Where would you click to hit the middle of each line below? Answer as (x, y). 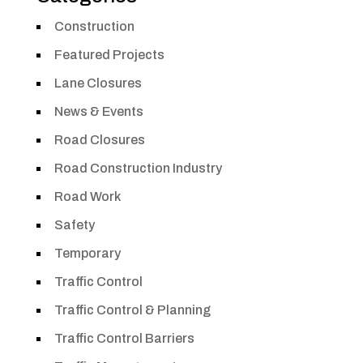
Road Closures (99, 139)
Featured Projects (109, 54)
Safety (74, 224)
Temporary (87, 253)
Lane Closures (98, 83)
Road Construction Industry (138, 168)
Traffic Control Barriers (124, 338)
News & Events (98, 111)
